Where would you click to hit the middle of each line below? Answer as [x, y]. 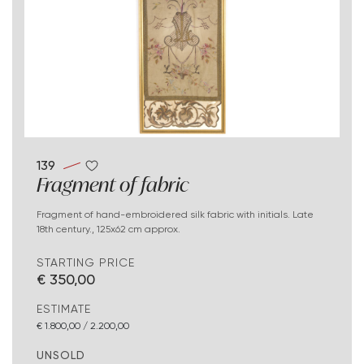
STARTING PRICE [86, 262]
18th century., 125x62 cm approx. [108, 228]
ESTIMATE [64, 308]
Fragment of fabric [113, 184]
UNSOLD [61, 354]
